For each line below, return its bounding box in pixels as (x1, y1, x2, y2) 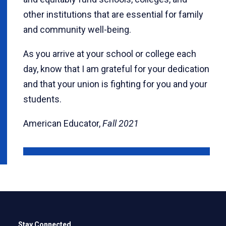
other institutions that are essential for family (23, 9, 203, 20)
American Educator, (23, 118, 102, 129)
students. (23, 94, 66, 104)
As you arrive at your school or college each (23, 48, 196, 59)
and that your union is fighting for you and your (23, 79, 207, 89)
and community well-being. (23, 24, 131, 35)
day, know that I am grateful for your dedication (23, 64, 209, 74)
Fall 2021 (102, 118, 139, 129)
